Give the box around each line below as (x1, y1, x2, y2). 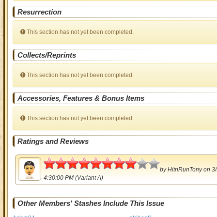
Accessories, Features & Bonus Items (17, 94, 144, 102)
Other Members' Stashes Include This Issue (17, 199, 164, 207)
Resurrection (17, 8, 62, 16)
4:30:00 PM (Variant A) (43, 174, 103, 181)
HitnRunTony (167, 166, 202, 173)
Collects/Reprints (17, 51, 76, 59)
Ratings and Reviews (17, 137, 89, 145)
